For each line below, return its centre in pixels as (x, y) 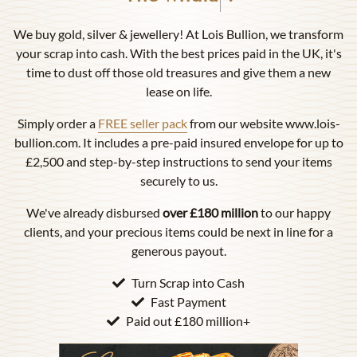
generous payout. (178, 250)
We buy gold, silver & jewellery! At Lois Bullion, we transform (178, 33)
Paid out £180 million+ (188, 320)
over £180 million (210, 212)
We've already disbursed (94, 212)
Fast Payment (188, 301)
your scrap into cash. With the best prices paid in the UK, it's (178, 53)
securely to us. (178, 180)
